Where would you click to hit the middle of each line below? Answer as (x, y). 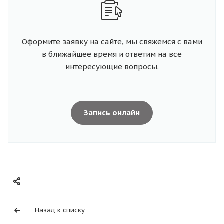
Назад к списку (60, 210)
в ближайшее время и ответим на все (112, 54)
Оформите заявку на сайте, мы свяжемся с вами (112, 42)
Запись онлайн (112, 113)
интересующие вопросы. (112, 67)
